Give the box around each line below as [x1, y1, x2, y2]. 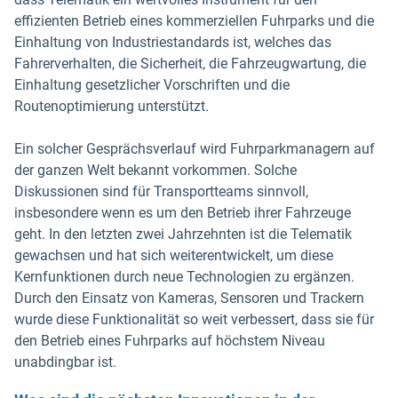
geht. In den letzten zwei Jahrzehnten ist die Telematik [14, 226, 352, 243]
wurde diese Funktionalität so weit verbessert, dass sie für [14, 311, 374, 328]
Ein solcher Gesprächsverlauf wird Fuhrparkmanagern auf [14, 140, 375, 157]
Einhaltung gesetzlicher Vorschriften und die [14, 76, 290, 93]
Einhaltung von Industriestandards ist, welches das [14, 34, 331, 51]
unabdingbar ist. [14, 354, 120, 370]
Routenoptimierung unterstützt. [14, 98, 212, 115]
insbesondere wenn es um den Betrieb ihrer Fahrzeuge [14, 204, 351, 221]
